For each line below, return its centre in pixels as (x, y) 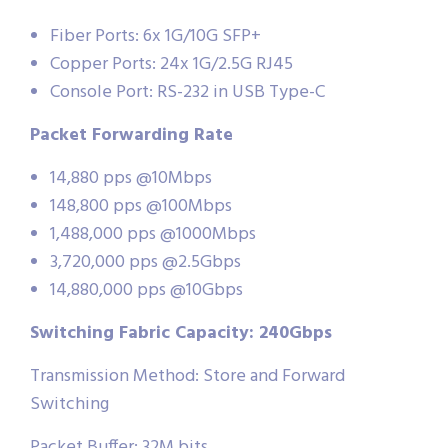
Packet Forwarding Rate (131, 135)
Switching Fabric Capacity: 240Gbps (181, 333)
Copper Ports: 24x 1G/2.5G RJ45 (171, 64)
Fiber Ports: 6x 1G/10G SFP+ (155, 36)
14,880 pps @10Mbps (131, 178)
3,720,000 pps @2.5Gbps (145, 262)
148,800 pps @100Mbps (141, 206)
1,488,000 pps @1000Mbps (153, 234)
